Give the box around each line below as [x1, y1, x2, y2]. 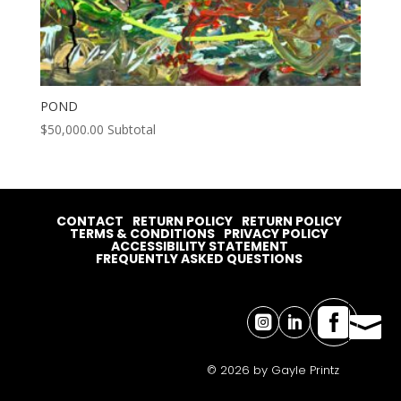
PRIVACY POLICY [224, 224, 329, 243]
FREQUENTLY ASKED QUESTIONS [96, 249, 303, 268]
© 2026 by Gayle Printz [206, 361, 339, 379]
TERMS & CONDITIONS [70, 224, 216, 243]
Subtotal [107, 120, 156, 138]
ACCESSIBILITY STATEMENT [110, 236, 288, 255]
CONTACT [56, 211, 124, 230]
